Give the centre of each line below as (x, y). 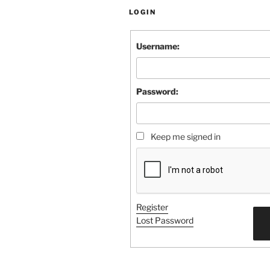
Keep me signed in (185, 137)
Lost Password (165, 221)
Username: (158, 46)
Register (152, 207)
